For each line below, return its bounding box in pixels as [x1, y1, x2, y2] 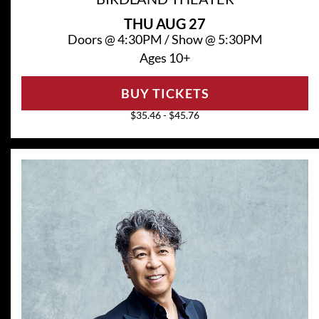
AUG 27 [156, 14, 206, 32]
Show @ [171, 31, 218, 47]
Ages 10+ [140, 49, 190, 66]
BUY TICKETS [120, 85, 209, 101]
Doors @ [67, 31, 117, 47]
